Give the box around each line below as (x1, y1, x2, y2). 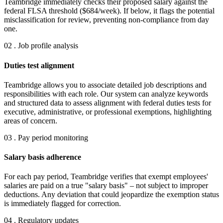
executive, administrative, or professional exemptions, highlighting (4, 107, 212, 116)
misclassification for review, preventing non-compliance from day (4, 15, 209, 24)
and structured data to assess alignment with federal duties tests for (4, 98, 211, 107)
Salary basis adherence (4, 153, 81, 162)
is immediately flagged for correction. (4, 199, 121, 208)
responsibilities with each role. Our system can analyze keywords (4, 89, 208, 98)
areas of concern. (4, 116, 57, 125)
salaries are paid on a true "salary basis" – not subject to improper (4, 181, 208, 190)
